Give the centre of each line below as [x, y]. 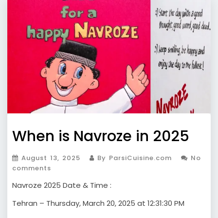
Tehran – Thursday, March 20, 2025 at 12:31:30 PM [98, 203]
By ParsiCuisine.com [133, 158]
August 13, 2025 [51, 158]
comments [32, 168]
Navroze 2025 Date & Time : [62, 185]
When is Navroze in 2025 [101, 136]
